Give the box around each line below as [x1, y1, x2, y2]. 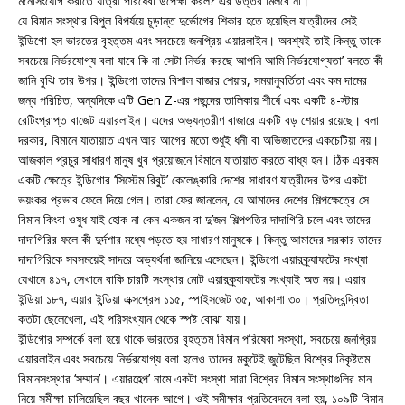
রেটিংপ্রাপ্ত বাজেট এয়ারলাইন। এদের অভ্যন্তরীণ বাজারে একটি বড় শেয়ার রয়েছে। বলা [18, 111, 379, 129]
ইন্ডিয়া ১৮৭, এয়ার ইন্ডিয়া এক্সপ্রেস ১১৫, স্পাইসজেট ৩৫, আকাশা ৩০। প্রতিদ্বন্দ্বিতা [18, 290, 369, 308]
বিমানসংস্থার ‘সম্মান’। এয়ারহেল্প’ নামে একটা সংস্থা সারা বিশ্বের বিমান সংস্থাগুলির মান [18, 370, 372, 388]
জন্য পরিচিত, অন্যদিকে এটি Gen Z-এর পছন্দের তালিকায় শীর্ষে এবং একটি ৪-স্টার [18, 91, 359, 109]
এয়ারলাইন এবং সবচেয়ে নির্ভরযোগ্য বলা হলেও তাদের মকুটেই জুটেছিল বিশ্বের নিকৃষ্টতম [18, 350, 370, 368]
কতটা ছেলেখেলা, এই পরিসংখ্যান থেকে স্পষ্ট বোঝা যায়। [18, 310, 248, 328]
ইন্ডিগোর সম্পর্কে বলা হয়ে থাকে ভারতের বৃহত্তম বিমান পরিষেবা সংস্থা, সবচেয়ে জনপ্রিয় [18, 330, 376, 348]
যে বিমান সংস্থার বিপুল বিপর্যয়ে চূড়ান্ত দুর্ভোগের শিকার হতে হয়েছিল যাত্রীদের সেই [18, 12, 357, 30]
